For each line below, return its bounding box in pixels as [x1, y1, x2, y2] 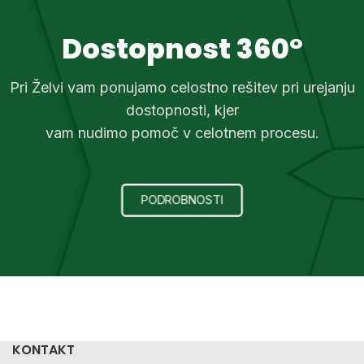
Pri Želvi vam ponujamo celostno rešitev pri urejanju [9, 79, 355, 97]
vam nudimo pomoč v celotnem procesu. [45, 124, 319, 142]
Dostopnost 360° [61, 29, 303, 69]
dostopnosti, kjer [125, 102, 239, 119]
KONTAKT [12, 340, 75, 360]
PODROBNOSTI [141, 193, 223, 208]
